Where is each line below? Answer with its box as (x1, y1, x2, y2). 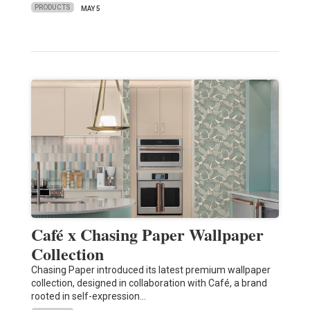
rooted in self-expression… (30, 290, 146, 302)
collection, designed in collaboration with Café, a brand (30, 277, 267, 289)
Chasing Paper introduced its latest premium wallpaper (30, 264, 271, 275)
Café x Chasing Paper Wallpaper (30, 221, 264, 246)
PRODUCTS (34, 3, 71, 12)
